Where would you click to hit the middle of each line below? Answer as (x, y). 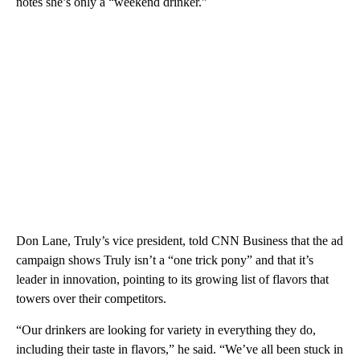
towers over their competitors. (91, 298)
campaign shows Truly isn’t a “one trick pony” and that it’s (165, 260)
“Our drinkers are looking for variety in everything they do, (166, 329)
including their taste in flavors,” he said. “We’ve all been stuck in (180, 349)
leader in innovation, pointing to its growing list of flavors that (172, 279)
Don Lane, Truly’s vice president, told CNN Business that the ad (180, 240)
